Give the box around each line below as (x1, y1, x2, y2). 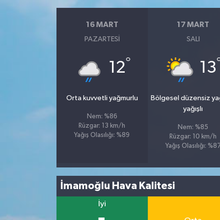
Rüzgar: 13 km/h (79, 122, 126, 129)
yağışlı (183, 105, 203, 112)
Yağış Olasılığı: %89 (74, 132, 130, 138)
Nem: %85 (178, 124, 209, 131)
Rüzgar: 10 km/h (169, 133, 217, 140)
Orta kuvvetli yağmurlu (66, 94, 138, 102)
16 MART (85, 21, 118, 29)
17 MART (177, 21, 210, 29)
